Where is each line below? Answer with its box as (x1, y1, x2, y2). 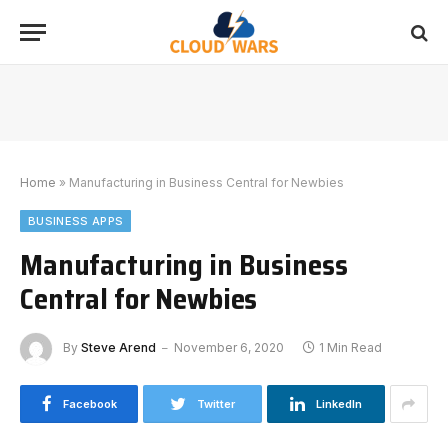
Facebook (62, 397, 117, 411)
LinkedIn (315, 397, 362, 411)
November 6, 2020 (174, 340, 284, 356)
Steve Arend (81, 340, 156, 356)
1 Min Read (319, 340, 382, 356)
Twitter (196, 397, 235, 411)
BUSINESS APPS (28, 214, 124, 228)
